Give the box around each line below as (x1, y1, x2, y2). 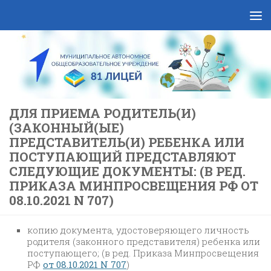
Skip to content (16, 11, 93, 24)
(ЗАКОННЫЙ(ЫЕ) (9, 119, 124, 136)
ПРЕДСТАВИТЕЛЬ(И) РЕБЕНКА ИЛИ (9, 133, 244, 151)
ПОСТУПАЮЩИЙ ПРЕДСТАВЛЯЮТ (9, 148, 236, 165)
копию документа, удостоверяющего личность (27, 223, 249, 236)
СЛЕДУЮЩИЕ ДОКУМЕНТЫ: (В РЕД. (9, 162, 246, 180)
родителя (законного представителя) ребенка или (27, 235, 260, 247)
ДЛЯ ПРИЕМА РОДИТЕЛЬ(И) (9, 104, 196, 122)
